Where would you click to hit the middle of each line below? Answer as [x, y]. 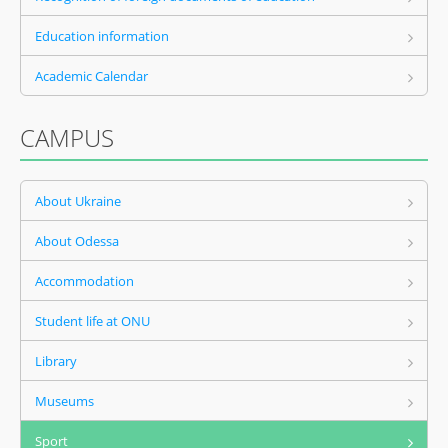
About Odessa [77, 241]
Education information [102, 36]
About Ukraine [78, 201]
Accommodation [84, 281]
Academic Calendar [91, 76]
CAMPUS [67, 137]
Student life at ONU [92, 321]
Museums [64, 401]
